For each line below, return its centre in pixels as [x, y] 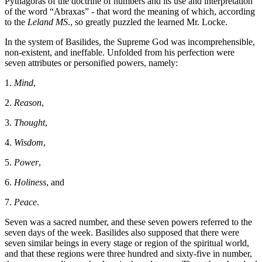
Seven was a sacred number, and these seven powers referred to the [128, 222]
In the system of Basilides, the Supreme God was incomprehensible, [130, 42]
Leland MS [48, 22]
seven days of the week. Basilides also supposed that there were [122, 233]
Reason [28, 103]
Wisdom [29, 143]
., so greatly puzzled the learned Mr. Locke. [148, 22]
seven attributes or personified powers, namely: [91, 63]
